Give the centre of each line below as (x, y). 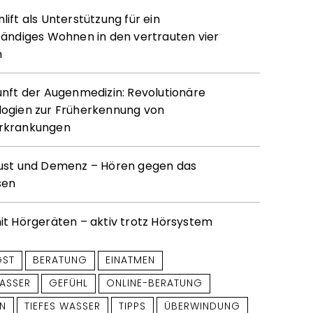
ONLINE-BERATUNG (155, 283)
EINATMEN (131, 260)
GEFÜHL (69, 283)
